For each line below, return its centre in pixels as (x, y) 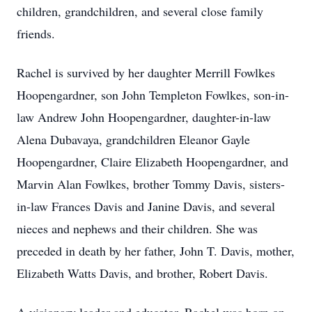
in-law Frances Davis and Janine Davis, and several (146, 206)
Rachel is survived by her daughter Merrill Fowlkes (146, 72)
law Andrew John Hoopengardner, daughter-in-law (144, 117)
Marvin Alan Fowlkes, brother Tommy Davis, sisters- (151, 184)
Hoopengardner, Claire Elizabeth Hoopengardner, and (153, 162)
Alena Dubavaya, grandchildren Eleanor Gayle (133, 139)
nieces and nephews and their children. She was (137, 228)
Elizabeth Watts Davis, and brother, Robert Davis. (142, 273)
